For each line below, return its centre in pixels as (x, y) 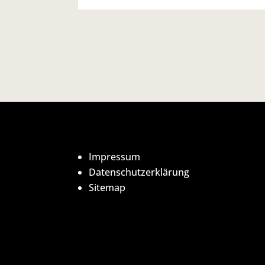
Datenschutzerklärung (139, 172)
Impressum (115, 157)
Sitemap (107, 188)
